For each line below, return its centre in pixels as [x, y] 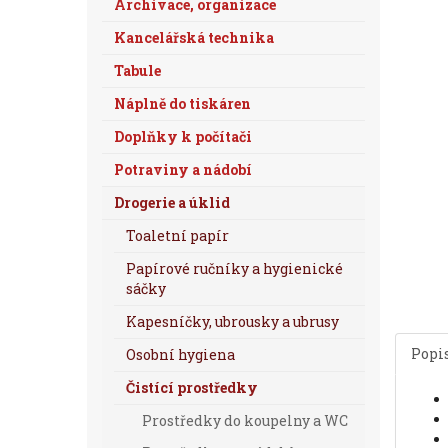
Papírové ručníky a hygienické [234, 268]
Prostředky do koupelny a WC [245, 420]
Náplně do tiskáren [182, 103]
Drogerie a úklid [172, 202]
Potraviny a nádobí [183, 169]
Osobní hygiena [180, 354]
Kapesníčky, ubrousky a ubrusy [232, 321]
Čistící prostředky [192, 387]
